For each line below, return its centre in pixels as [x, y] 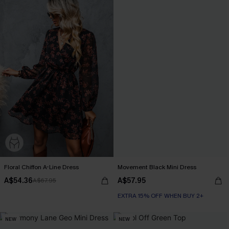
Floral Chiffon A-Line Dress [41, 167]
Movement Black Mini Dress [157, 167]
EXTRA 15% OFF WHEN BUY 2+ [161, 196]
